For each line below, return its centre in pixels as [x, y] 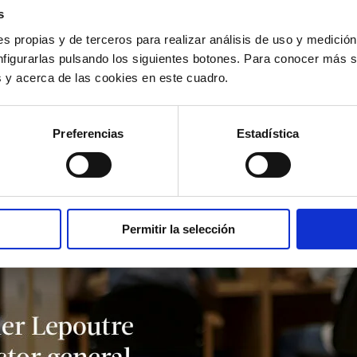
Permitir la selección [178, 229]
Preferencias [88, 133]
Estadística [268, 133]
